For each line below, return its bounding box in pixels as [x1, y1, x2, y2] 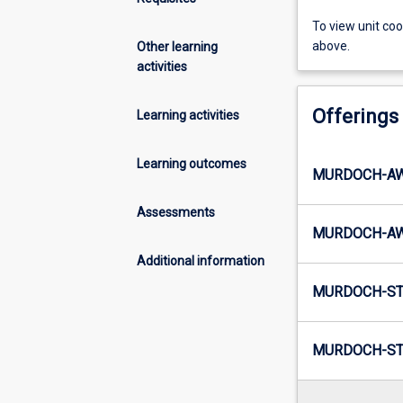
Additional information [137, 253, 264, 268]
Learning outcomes [137, 156, 246, 171]
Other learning [137, 39, 218, 54]
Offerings [311, 105, 399, 129]
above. [311, 39, 350, 54]
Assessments [137, 204, 215, 219]
